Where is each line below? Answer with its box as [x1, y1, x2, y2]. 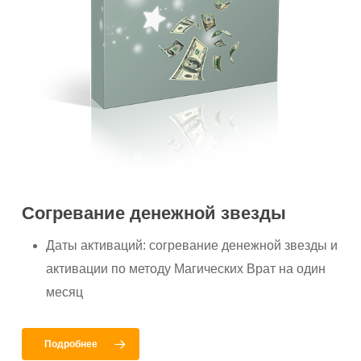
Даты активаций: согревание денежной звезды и [46, 238, 338, 252]
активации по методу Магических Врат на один [46, 261, 326, 276]
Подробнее [44, 338, 98, 350]
